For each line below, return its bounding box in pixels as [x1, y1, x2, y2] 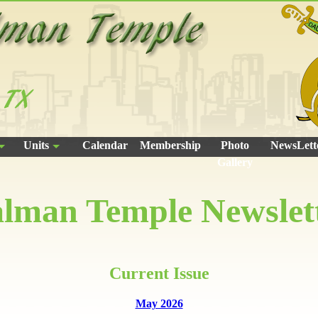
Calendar [82, 139, 128, 151]
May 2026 [135, 297, 183, 309]
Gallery [217, 156, 253, 168]
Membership [139, 139, 201, 151]
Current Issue [109, 264, 209, 283]
